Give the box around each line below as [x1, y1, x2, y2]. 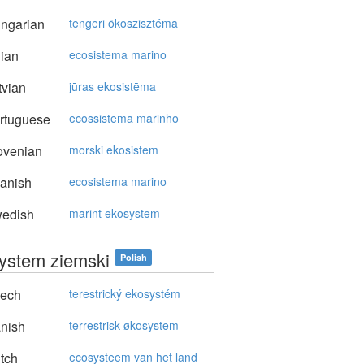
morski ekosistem [69, 141, 158, 158]
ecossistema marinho [69, 110, 179, 126]
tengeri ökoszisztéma [69, 15, 178, 31]
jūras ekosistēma [69, 78, 156, 94]
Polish [119, 251, 147, 263]
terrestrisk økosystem [69, 317, 179, 333]
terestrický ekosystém [69, 285, 180, 301]
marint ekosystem [69, 205, 160, 221]
